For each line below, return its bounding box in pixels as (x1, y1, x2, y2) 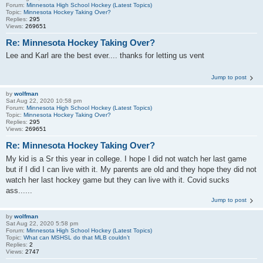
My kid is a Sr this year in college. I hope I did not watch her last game (6, 154, 247, 163)
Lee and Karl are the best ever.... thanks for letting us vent (6, 51, 204, 60)
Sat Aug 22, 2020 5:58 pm (6, 220, 78, 227)
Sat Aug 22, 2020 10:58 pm (6, 97, 82, 104)
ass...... (6, 186, 32, 195)
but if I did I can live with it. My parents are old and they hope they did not (6, 164, 257, 174)
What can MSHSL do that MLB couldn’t (23, 234, 130, 241)
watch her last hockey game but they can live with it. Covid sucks (6, 175, 230, 184)
